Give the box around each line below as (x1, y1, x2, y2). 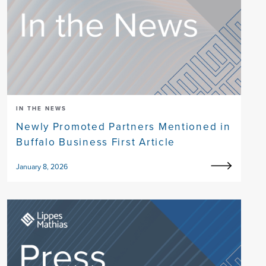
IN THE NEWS (16, 104, 67, 113)
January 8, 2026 (16, 161, 68, 173)
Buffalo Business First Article (16, 134, 176, 150)
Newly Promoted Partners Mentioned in (16, 119, 231, 135)
